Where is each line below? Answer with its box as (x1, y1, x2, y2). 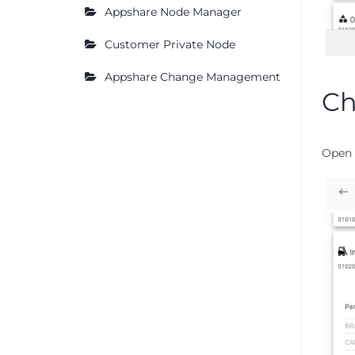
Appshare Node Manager (105, 5, 242, 20)
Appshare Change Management (105, 70, 281, 85)
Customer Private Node (105, 37, 235, 52)
